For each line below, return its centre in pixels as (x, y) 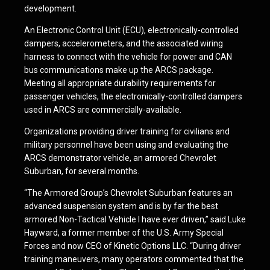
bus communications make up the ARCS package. (119, 70)
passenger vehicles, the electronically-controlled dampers (133, 96)
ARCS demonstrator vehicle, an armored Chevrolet (120, 158)
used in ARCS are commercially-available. (103, 110)
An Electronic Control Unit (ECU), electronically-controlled (131, 30)
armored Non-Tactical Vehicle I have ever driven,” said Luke (135, 219)
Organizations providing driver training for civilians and (127, 131)
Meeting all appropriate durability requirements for (120, 83)
